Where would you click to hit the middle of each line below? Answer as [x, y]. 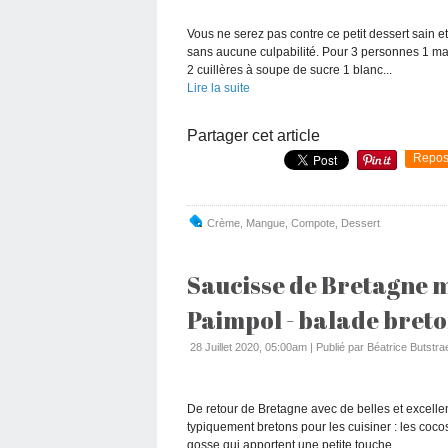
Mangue [265, 222]
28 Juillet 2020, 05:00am [248, 346]
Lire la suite [218, 87]
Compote [313, 222]
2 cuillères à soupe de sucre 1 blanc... [289, 69]
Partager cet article [253, 135]
